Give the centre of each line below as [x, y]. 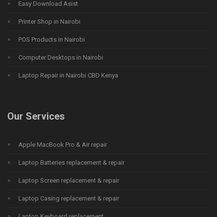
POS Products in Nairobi [52, 40]
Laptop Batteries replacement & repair [71, 162]
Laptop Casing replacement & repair [69, 198]
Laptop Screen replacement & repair [69, 180]
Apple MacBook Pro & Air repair [63, 144]
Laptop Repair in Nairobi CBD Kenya [68, 76]
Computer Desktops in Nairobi [61, 58]
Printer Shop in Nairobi [49, 22]
